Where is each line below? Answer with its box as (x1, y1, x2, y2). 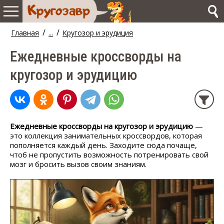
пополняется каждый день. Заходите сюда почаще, (10, 140, 197, 150)
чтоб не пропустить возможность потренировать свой (10, 149, 208, 159)
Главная (11, 28, 39, 37)
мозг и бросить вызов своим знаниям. (10, 159, 148, 169)
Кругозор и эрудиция (62, 28, 133, 37)
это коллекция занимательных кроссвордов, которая (10, 130, 202, 140)
